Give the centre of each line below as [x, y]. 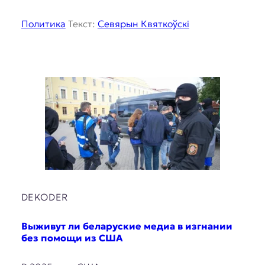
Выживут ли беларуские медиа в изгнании [127, 226]
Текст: [81, 23]
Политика [43, 23]
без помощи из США [72, 237]
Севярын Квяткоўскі [143, 23]
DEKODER [44, 197]
